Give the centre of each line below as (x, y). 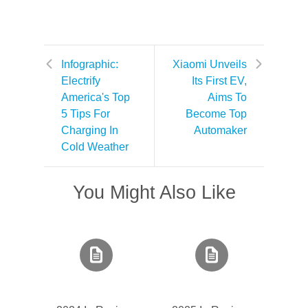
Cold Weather (95, 147)
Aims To (227, 97)
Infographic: (90, 64)
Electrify (81, 81)
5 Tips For (86, 114)
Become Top (216, 114)
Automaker (220, 130)
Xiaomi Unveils (210, 64)
